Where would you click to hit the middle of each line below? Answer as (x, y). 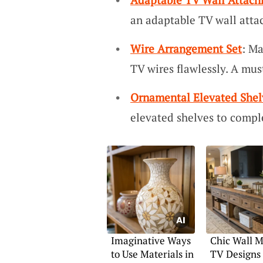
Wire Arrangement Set (186, 48)
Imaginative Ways (151, 241)
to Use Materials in (152, 254)
